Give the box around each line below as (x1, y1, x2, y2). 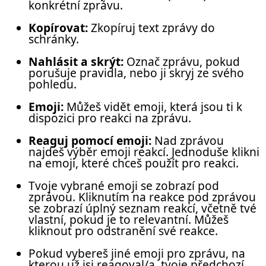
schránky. (28, 31, 79, 47)
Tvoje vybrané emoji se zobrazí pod (28, 178, 219, 194)
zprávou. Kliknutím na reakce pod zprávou (28, 189, 256, 205)
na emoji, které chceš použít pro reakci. (28, 156, 239, 172)
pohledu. (28, 76, 77, 92)
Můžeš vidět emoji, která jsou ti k (64, 99, 242, 115)
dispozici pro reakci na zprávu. (28, 110, 191, 126)
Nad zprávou (151, 133, 224, 149)
